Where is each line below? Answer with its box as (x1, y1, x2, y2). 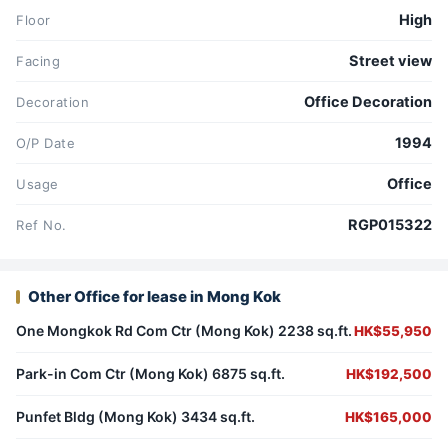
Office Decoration (304, 93, 432, 112)
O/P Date (16, 135, 76, 152)
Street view (349, 52, 432, 71)
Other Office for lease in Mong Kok (28, 287, 281, 307)
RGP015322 (348, 216, 432, 235)
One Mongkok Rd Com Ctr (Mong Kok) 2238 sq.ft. (16, 322, 352, 340)
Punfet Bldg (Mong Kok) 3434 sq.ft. (16, 408, 255, 426)
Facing (16, 53, 61, 70)
